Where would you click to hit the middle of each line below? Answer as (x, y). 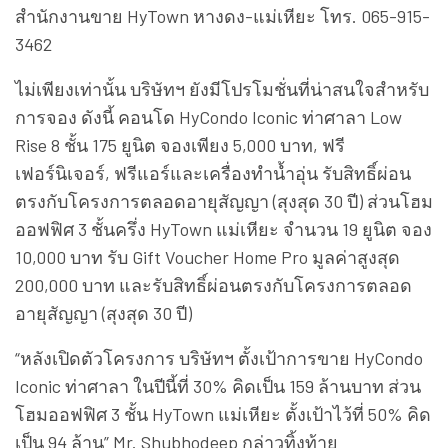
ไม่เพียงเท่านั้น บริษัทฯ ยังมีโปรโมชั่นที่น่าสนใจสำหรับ (222, 88)
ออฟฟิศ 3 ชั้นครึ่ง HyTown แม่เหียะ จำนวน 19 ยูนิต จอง (223, 228)
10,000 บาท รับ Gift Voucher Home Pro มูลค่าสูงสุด (207, 256)
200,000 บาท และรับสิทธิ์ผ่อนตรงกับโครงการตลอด (213, 284)
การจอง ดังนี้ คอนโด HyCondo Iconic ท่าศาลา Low (208, 116)
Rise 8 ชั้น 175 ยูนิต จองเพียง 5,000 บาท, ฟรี (180, 144)
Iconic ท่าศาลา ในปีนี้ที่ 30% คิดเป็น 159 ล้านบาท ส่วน (218, 385)
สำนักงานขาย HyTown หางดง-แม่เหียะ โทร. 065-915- (222, 15)
